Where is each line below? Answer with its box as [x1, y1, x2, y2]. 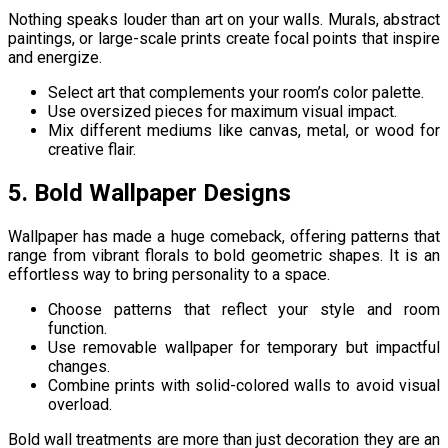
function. [48, 318, 107, 338]
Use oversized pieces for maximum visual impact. [48, 101, 397, 121]
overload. [48, 394, 112, 414]
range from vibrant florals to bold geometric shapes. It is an [8, 245, 440, 265]
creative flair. [48, 139, 136, 159]
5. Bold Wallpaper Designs [8, 178, 291, 207]
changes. [48, 356, 110, 376]
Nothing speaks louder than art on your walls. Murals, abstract [8, 9, 440, 29]
